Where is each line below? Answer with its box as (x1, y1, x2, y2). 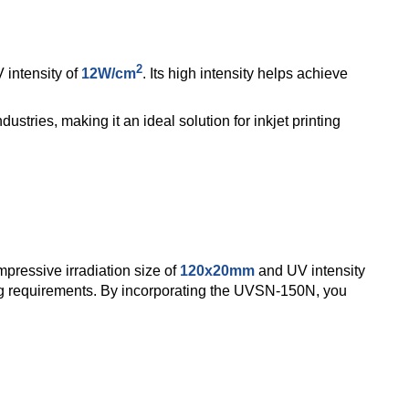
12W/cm (81, 66, 136, 82)
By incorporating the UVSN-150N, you (100, 282, 347, 299)
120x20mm (180, 262, 255, 278)
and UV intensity (255, 262, 365, 278)
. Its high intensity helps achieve (142, 66, 348, 82)
